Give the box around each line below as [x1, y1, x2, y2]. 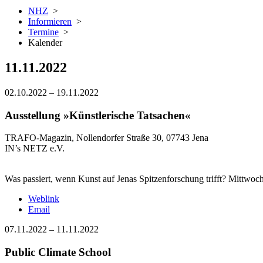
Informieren [28, 16, 72, 26]
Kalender [28, 38, 62, 48]
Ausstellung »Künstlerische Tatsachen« [5, 109, 191, 122]
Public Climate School [5, 245, 111, 258]
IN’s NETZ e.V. [5, 143, 65, 154]
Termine [28, 27, 59, 37]
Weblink [28, 194, 59, 204]
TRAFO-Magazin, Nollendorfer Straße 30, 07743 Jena [5, 133, 208, 143]
